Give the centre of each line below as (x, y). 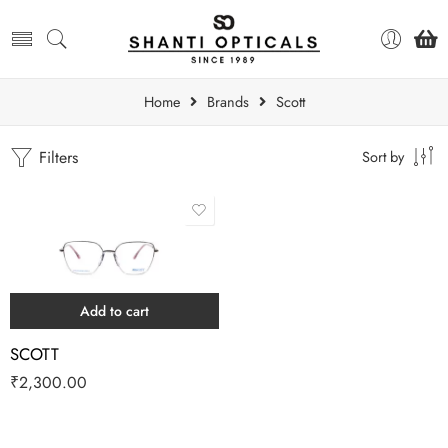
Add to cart (114, 311)
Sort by (383, 156)
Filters (56, 157)
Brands (227, 101)
